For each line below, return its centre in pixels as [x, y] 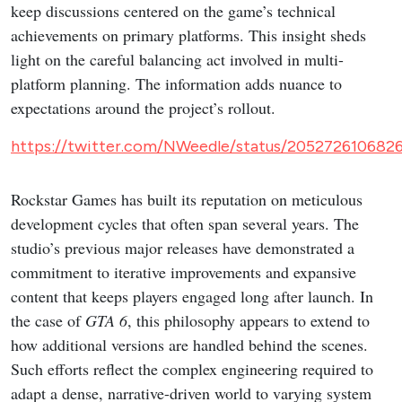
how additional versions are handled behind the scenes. [189, 345]
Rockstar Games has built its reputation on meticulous [187, 200]
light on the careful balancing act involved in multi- [177, 60]
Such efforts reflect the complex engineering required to [192, 369]
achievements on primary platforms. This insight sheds [188, 35]
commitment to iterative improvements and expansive [184, 272]
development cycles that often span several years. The [185, 224]
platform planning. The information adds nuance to [176, 84]
